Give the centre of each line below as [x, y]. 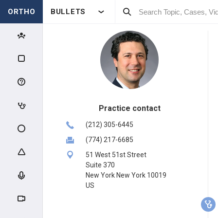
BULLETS [68, 12]
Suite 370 [100, 165]
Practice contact [129, 108]
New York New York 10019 [126, 175]
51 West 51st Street [116, 155]
